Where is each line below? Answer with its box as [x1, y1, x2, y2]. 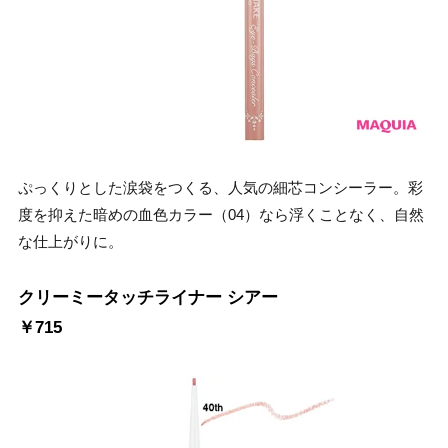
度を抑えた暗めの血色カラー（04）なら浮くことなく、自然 [18, 205, 424, 223]
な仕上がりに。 [18, 232, 123, 250]
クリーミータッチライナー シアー [18, 287, 278, 307]
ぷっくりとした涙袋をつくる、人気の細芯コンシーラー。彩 [18, 178, 423, 196]
